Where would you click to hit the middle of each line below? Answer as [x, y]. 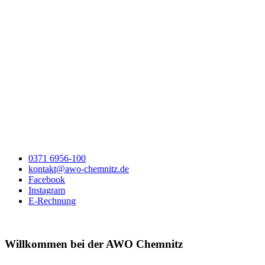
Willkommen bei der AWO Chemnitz [94, 244]
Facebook [47, 180]
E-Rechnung [52, 201]
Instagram [47, 190]
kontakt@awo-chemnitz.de [79, 169]
